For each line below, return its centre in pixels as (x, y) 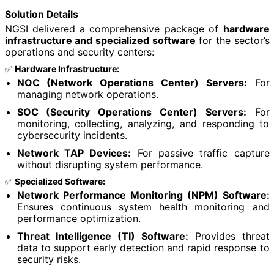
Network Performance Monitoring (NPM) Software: (143, 195)
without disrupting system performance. (110, 164)
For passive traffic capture (200, 153)
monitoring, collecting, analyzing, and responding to (143, 123)
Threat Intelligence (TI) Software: (102, 236)
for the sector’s (232, 40)
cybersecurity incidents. (72, 135)
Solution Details (41, 14)
